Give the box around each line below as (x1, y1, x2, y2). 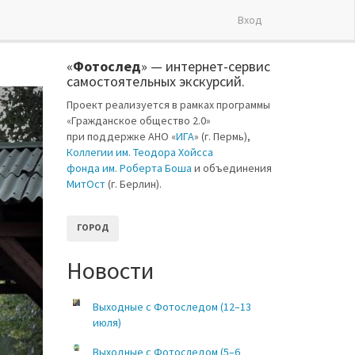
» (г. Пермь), (193, 129, 250, 143)
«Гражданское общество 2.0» (66, 113, 211, 128)
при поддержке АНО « (66, 129, 176, 143)
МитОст (66, 177, 105, 191)
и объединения (191, 161, 272, 175)
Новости (66, 255, 154, 285)
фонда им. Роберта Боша (66, 161, 192, 175)
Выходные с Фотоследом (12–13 (92, 300, 251, 314)
